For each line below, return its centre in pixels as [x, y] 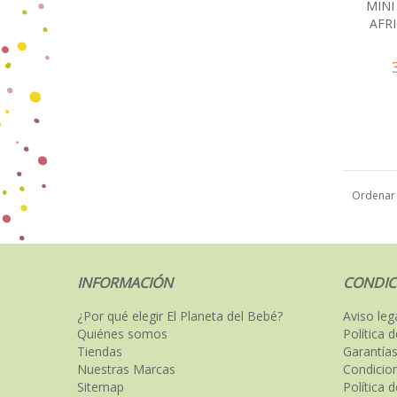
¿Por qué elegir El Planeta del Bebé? [180, 316]
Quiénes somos [122, 334]
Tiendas [100, 352]
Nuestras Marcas [126, 370]
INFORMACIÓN [125, 283]
